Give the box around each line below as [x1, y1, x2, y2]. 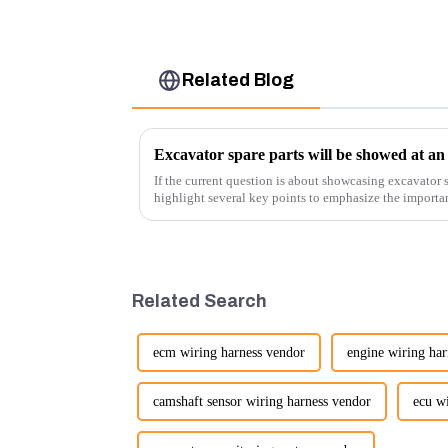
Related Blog [182, 70, 295, 91]
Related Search [132, 290, 267, 311]
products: [154, 206, 205, 222]
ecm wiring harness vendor [153, 345, 305, 361]
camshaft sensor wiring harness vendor [153, 394, 371, 410]
